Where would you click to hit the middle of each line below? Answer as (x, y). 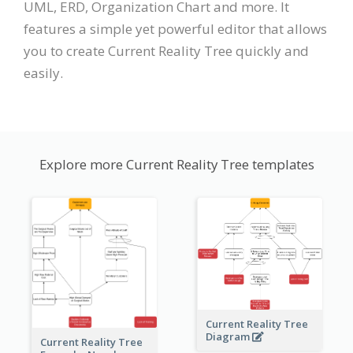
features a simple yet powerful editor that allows (175, 29)
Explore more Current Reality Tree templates (176, 165)
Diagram (229, 336)
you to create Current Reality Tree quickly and (166, 51)
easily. (43, 73)
